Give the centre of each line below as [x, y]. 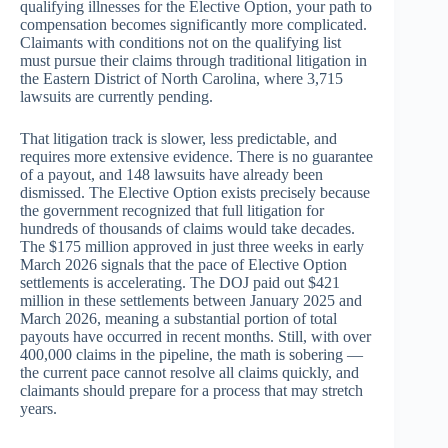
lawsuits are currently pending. [116, 97]
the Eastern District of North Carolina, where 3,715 [181, 79]
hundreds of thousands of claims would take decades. [187, 229]
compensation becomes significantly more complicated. [193, 25]
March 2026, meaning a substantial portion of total [178, 319]
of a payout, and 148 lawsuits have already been [171, 175]
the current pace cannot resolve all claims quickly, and [189, 373]
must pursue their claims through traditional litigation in [193, 61]
